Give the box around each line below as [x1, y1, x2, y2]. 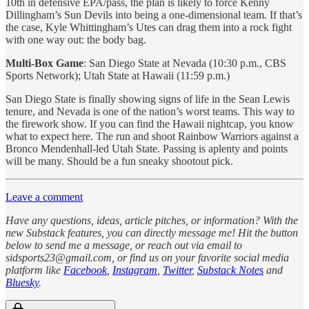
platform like [6, 264, 63, 277]
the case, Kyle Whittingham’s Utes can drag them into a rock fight [6, 21, 292, 34]
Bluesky [6, 277, 39, 289]
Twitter [163, 264, 192, 277]
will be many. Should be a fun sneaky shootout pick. [6, 155, 233, 168]
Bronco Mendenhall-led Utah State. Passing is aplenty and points [6, 143, 288, 155]
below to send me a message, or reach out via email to [6, 239, 242, 252]
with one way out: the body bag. [6, 34, 146, 46]
